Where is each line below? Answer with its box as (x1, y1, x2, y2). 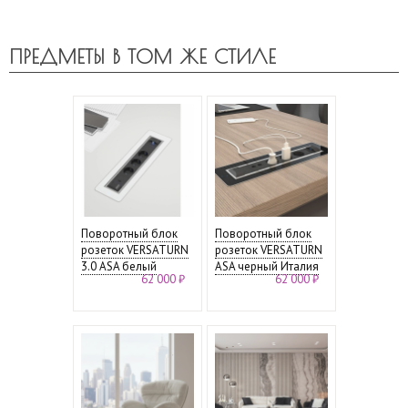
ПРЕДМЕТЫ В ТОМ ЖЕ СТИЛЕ (9, 44, 276, 68)
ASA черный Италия (214, 258, 319, 274)
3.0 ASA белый (80, 258, 157, 274)
